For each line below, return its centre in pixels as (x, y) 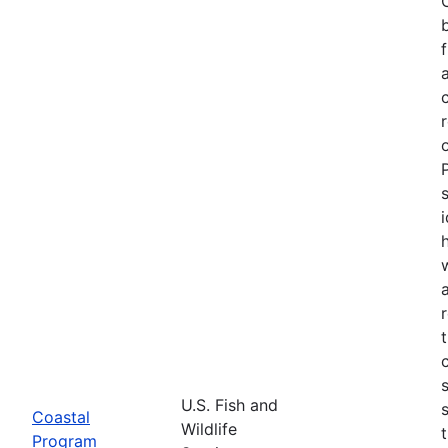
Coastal (61, 416)
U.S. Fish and (229, 404)
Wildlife (209, 428)
